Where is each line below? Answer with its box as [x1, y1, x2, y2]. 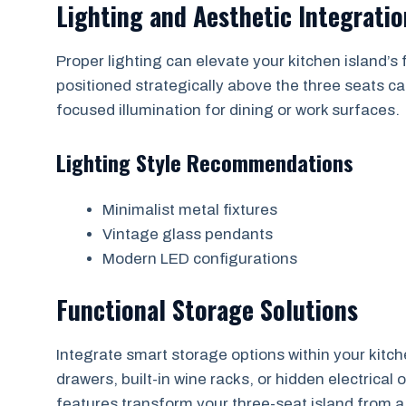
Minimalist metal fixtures [102, 201, 277, 218]
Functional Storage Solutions [56, 290, 358, 328]
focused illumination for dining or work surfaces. [56, 101, 400, 119]
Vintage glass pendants [102, 226, 273, 243]
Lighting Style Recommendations [56, 146, 353, 179]
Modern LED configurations [102, 250, 297, 267]
